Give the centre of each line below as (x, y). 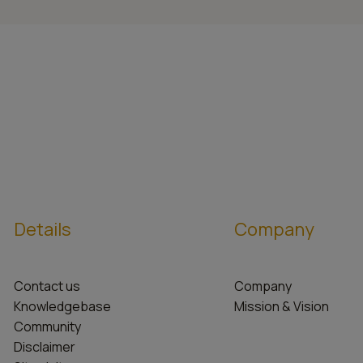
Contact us (47, 286)
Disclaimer (44, 347)
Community (47, 327)
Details (42, 230)
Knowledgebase (62, 306)
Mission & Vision (282, 306)
